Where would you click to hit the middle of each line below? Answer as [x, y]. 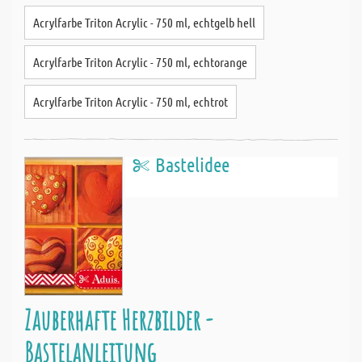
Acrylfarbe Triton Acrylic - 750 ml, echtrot [130, 101]
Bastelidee [192, 164]
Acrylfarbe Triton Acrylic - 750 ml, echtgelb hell [144, 22]
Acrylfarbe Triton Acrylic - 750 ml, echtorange [140, 62]
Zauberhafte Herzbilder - [118, 320]
